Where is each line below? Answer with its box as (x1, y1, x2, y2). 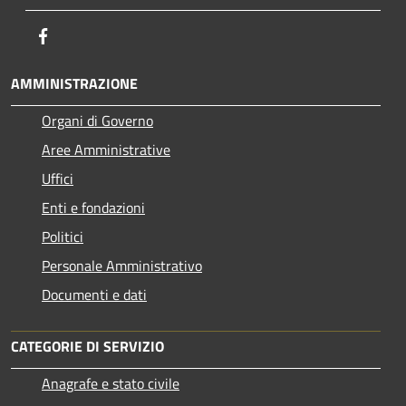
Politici (42, 225, 83, 247)
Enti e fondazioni (42, 196, 145, 218)
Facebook (53, 24, 110, 46)
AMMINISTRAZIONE (11, 72, 138, 94)
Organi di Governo (42, 109, 153, 131)
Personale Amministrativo (42, 254, 202, 276)
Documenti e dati (42, 283, 147, 305)
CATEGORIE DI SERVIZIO (11, 334, 164, 357)
